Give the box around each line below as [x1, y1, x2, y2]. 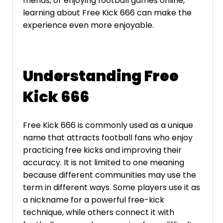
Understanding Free [23, 66, 179, 87]
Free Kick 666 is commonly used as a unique [23, 119, 193, 131]
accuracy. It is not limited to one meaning [23, 156, 184, 168]
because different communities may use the [23, 169, 196, 181]
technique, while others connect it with [23, 206, 174, 218]
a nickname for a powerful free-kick [23, 194, 164, 206]
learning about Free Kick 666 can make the [23, 7, 192, 19]
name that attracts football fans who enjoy [23, 131, 193, 143]
